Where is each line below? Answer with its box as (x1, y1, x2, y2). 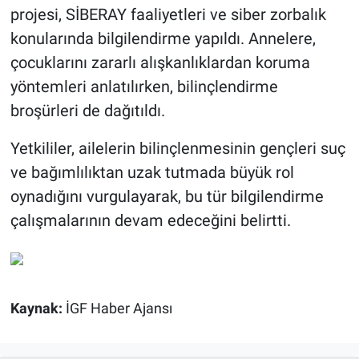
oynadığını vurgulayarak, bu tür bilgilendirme (10, 186, 324, 206)
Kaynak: (10, 300, 66, 317)
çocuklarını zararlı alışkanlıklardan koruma (10, 52, 310, 72)
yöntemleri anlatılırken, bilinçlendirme (10, 76, 278, 96)
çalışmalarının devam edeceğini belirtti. (10, 210, 291, 230)
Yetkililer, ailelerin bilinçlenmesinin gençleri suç (10, 138, 345, 158)
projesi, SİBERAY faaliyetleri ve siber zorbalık (10, 4, 326, 24)
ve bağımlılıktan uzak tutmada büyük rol (10, 162, 294, 182)
